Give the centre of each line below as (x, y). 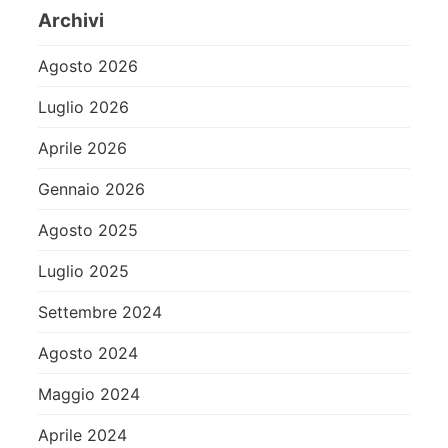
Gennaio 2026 (91, 188)
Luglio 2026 (83, 106)
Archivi (71, 21)
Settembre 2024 (100, 311)
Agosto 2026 (88, 65)
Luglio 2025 (83, 270)
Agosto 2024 (88, 352)
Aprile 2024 (82, 434)
